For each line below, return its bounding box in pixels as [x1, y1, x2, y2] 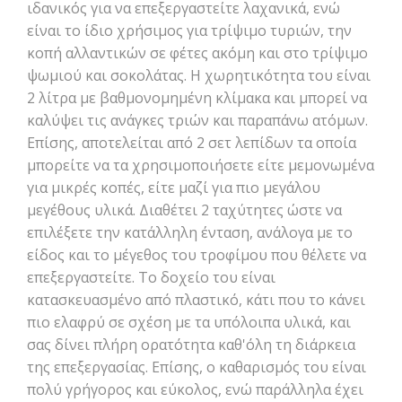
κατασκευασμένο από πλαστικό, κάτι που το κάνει [27, 289, 365, 310]
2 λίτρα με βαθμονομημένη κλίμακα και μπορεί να [27, 87, 367, 108]
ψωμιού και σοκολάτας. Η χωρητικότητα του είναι [27, 65, 371, 85]
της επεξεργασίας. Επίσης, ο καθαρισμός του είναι [27, 356, 366, 377]
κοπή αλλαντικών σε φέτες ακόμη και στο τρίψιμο [27, 42, 368, 63]
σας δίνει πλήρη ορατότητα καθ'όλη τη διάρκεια [27, 334, 355, 354]
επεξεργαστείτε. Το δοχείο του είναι [27, 267, 275, 287]
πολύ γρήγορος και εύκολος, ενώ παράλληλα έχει [27, 379, 363, 399]
